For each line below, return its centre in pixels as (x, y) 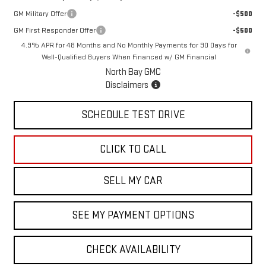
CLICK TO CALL (133, 150)
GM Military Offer (40, 14)
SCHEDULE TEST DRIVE (133, 115)
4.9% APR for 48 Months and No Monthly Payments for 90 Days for (129, 45)
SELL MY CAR (133, 181)
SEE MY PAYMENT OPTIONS (133, 216)
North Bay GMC (133, 72)
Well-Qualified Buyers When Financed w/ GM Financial (129, 57)
